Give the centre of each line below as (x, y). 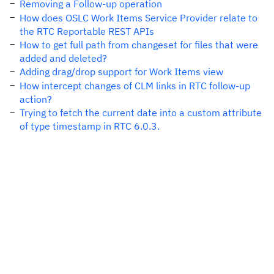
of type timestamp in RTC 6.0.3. (90, 126)
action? (36, 99)
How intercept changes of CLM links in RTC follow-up (135, 86)
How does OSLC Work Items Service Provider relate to (139, 18)
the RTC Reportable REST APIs (87, 31)
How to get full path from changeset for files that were (139, 45)
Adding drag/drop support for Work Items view (121, 72)
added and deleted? (63, 58)
